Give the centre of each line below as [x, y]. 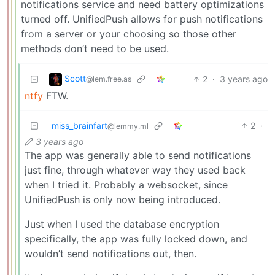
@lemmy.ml [128, 126]
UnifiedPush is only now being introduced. [122, 199]
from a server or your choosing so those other [129, 33]
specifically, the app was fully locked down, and [136, 238]
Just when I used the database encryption [122, 224]
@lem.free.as [109, 79]
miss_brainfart [79, 125]
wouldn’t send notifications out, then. [110, 253]
